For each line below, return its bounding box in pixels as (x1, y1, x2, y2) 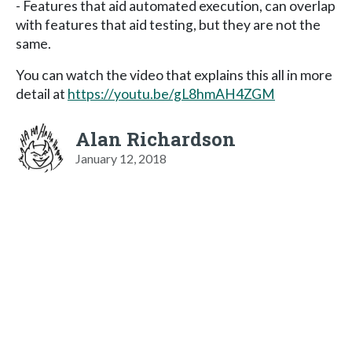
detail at (16, 85, 68, 102)
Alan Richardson (75, 126, 236, 152)
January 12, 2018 (75, 150, 167, 166)
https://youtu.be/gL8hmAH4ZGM (68, 85, 275, 102)
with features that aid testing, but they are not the (16, 16, 321, 33)
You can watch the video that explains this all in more (16, 66, 332, 83)
